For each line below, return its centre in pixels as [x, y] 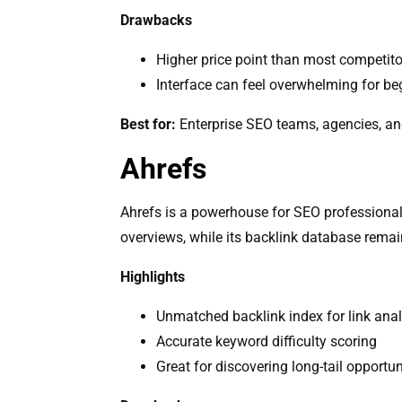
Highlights [153, 276]
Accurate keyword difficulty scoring [267, 341]
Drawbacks [157, 20]
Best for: [149, 124]
